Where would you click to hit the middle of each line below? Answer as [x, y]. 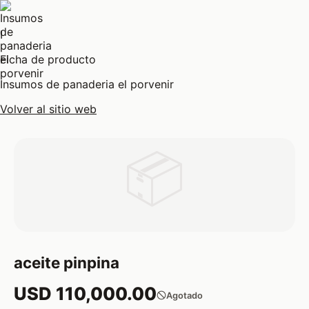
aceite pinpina [67, 262]
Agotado [185, 295]
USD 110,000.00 [85, 293]
